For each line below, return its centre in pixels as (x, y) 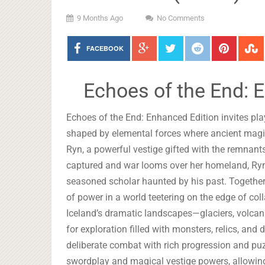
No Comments (181, 18)
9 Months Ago (100, 18)
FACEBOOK (105, 48)
